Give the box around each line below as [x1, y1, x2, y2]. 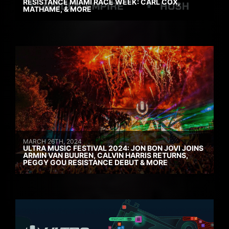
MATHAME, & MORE [23, 5, 91, 14]
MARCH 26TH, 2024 [23, 138, 82, 146]
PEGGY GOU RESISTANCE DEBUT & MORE [23, 158, 168, 167]
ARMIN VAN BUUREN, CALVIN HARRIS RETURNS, [23, 151, 188, 160]
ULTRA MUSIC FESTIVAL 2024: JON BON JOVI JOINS [23, 144, 203, 153]
